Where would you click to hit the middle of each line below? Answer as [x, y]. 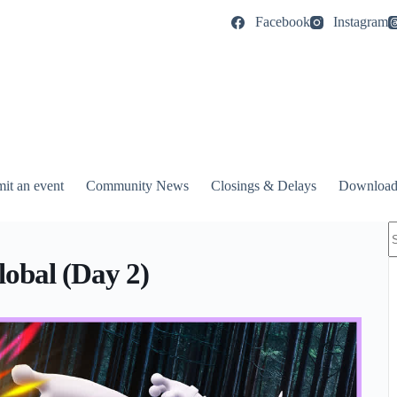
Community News [138, 186]
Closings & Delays [264, 186]
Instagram [360, 22]
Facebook [282, 22]
